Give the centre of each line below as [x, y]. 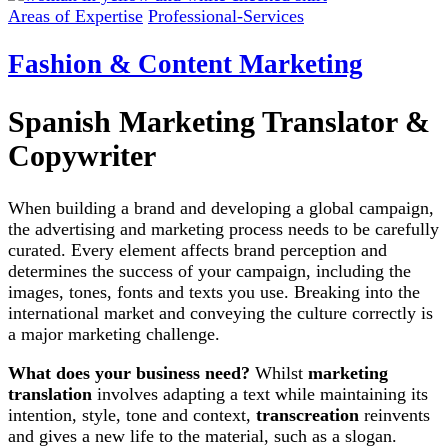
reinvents [394, 415]
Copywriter [82, 156]
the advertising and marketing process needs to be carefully [223, 229]
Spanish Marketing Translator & [219, 122]
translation [50, 394]
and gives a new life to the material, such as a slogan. [202, 436]
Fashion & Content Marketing [185, 64]
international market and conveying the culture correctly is [220, 313]
